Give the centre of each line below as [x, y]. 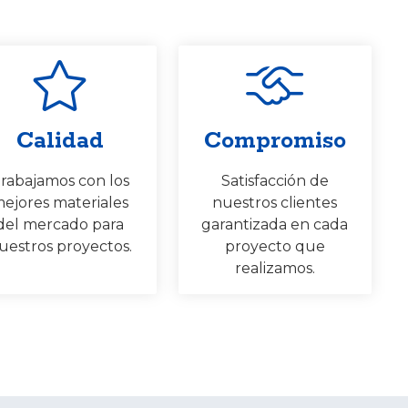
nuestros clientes [275, 203]
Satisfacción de [275, 181]
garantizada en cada [275, 224]
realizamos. [275, 268]
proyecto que [275, 246]
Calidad [60, 141]
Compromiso [275, 141]
